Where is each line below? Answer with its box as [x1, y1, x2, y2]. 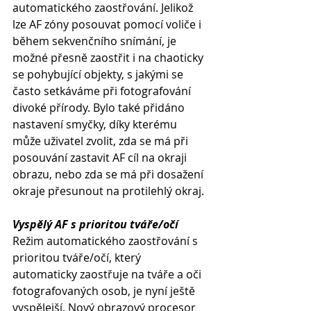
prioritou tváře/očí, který [12, 250, 144, 265]
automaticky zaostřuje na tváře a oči [12, 267, 204, 282]
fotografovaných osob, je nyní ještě [12, 283, 198, 299]
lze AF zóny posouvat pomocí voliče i [12, 17, 204, 32]
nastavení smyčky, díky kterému [12, 117, 180, 132]
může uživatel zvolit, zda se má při [12, 133, 191, 149]
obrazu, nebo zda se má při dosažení [12, 167, 206, 182]
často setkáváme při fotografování [12, 83, 194, 99]
